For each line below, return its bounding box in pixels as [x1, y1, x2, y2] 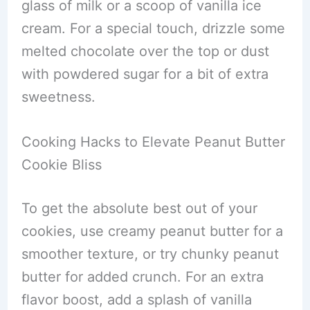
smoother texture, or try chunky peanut [21, 246, 279, 262]
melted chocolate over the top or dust [21, 43, 269, 60]
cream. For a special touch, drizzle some [21, 20, 285, 37]
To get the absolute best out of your [21, 200, 257, 217]
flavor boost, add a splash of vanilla [21, 291, 252, 308]
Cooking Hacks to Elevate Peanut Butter [21, 134, 285, 150]
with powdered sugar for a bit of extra [21, 66, 268, 82]
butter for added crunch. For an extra [21, 268, 264, 285]
